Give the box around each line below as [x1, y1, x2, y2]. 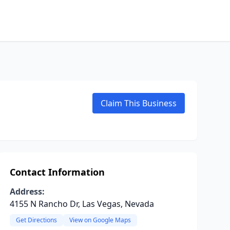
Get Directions [15, 216, 57, 224]
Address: [9, 186, 45, 197]
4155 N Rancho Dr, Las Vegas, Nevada [9, 198, 154, 209]
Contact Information [9, 166, 105, 178]
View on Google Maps [69, 216, 131, 224]
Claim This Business [101, 98, 177, 109]
